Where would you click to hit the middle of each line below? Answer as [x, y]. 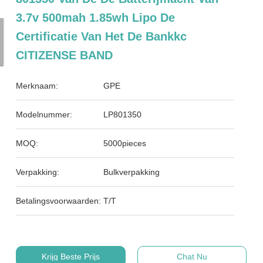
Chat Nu [192, 257]
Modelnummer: [44, 114]
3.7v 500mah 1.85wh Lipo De [96, 18]
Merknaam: [37, 86]
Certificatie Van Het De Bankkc [102, 36]
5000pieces [125, 143]
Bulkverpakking [132, 172]
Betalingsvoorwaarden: [59, 201]
